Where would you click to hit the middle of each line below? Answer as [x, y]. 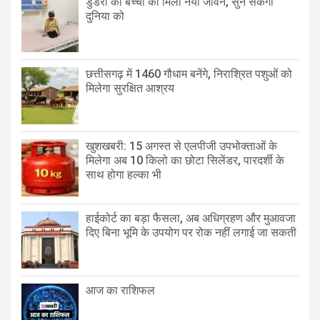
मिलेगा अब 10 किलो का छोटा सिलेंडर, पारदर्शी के [185, 160]
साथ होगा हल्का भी [124, 174]
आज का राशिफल [122, 290]
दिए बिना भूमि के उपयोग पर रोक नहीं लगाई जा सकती [191, 232]
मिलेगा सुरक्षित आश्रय [130, 88]
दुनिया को [105, 16]
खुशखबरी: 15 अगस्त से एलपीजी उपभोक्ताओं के [181, 146]
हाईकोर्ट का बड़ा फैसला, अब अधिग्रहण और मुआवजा [191, 218]
